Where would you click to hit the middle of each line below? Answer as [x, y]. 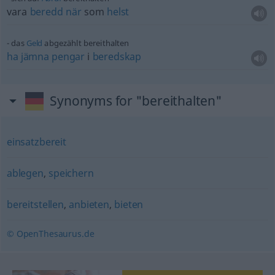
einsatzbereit [36, 142]
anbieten [89, 204]
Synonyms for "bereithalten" [136, 101]
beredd [46, 12]
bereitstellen [35, 204]
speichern [71, 173]
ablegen [25, 173]
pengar [68, 56]
